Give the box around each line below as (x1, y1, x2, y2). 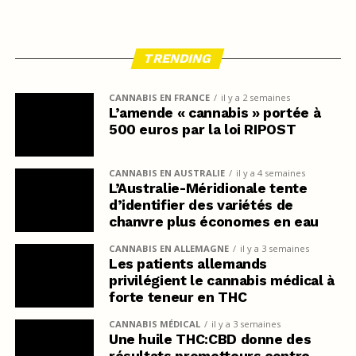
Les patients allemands (108, 255, 268, 272)
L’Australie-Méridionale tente (108, 180, 308, 196)
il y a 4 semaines (235, 166, 305, 179)
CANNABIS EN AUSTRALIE (108, 166, 225, 179)
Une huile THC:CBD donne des (108, 331, 311, 347)
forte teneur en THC (108, 288, 247, 305)
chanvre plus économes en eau (108, 213, 319, 230)
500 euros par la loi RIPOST (108, 121, 296, 137)
